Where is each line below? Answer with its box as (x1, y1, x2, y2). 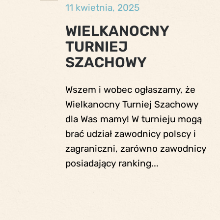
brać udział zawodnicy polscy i (65, 128, 196, 139)
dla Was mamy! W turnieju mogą (65, 113, 202, 125)
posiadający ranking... (65, 157, 159, 169)
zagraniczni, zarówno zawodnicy (65, 142, 206, 154)
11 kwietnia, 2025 (65, 2, 139, 14)
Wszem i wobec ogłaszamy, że (65, 83, 195, 95)
